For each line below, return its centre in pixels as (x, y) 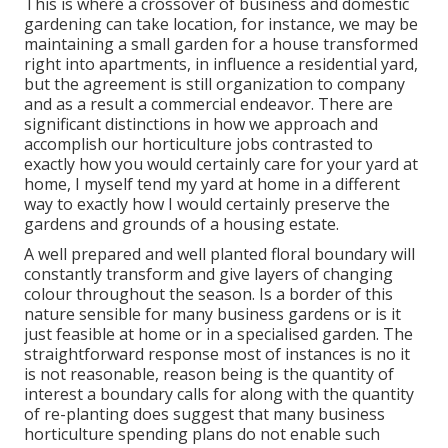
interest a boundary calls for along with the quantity (219, 394)
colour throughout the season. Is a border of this (208, 294)
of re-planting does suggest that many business (204, 414)
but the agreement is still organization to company (214, 84)
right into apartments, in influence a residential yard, (221, 64)
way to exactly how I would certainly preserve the (207, 204)
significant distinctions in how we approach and (201, 124)
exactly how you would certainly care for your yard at (221, 164)
